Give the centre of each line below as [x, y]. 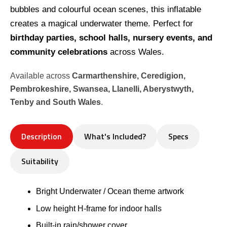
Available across [41, 75]
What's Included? [115, 136]
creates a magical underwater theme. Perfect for [102, 23]
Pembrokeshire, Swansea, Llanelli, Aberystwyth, [102, 89]
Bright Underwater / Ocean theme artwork [110, 192]
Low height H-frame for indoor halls [99, 208]
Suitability [40, 161]
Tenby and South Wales [55, 102]
